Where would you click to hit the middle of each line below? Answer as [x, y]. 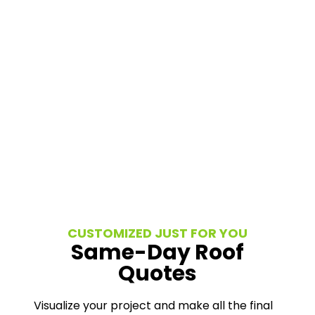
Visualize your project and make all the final [153, 305]
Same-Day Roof [157, 252]
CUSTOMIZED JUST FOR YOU [157, 233]
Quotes [157, 273]
